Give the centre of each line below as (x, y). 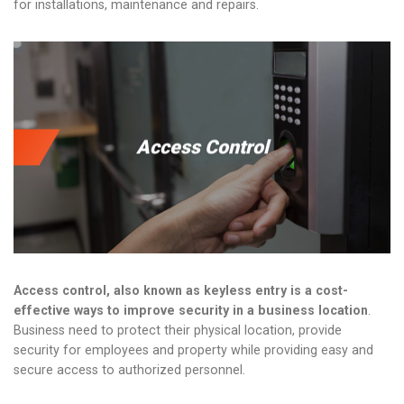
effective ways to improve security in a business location (191, 311)
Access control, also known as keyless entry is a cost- (181, 291)
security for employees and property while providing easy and (193, 350)
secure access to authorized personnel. (129, 370)
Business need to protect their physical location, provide (178, 331)
